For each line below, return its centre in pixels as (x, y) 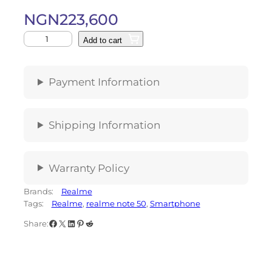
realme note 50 (116, 203)
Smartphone (175, 203)
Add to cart (103, 41)
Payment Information (104, 82)
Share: (36, 224)
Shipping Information (104, 125)
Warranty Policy (89, 168)
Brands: (39, 191)
